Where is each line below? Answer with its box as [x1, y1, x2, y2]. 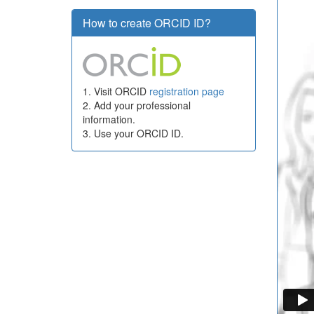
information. [83, 112, 135, 126]
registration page [149, 84, 224, 98]
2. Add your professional [83, 98, 191, 112]
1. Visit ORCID [83, 84, 149, 98]
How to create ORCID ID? [83, 15, 211, 31]
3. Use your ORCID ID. [83, 126, 184, 140]
